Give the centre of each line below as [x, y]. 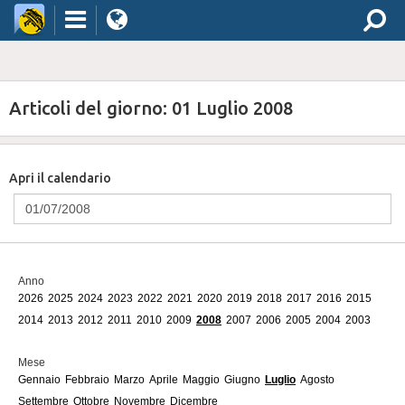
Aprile [164, 380]
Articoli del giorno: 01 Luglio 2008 [151, 108]
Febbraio [87, 380]
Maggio [201, 380]
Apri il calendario [60, 178]
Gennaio [39, 380]
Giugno [242, 380]
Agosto [317, 380]
